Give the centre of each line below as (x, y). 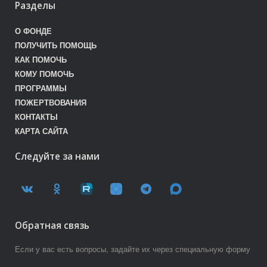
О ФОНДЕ (33, 31)
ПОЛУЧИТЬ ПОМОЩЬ (56, 45)
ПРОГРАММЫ (41, 88)
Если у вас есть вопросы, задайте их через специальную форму (133, 249)
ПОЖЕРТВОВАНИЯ (51, 102)
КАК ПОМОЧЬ (41, 59)
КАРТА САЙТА (41, 131)
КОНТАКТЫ (36, 117)
